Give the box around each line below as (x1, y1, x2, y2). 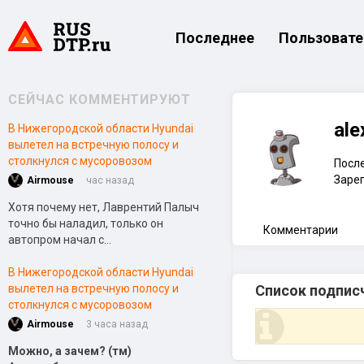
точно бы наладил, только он (8, 217, 163, 230)
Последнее (175, 29, 254, 46)
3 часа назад (86, 318, 148, 330)
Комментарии (262, 223, 338, 236)
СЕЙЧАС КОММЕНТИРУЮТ (8, 92, 192, 107)
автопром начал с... (8, 233, 111, 246)
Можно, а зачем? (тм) (8, 344, 132, 357)
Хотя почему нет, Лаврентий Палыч (8, 201, 199, 214)
